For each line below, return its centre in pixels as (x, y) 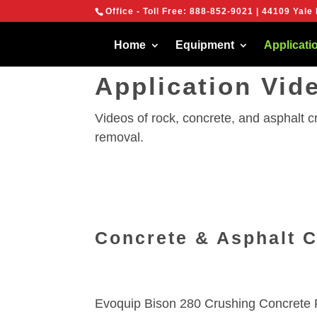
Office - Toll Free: (148, 11)
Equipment (204, 45)
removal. (120, 137)
